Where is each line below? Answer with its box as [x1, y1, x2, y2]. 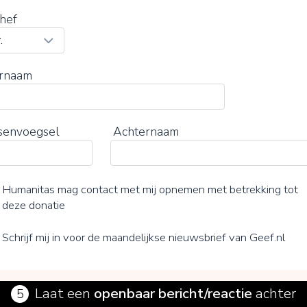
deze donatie [2, 197, 66, 214]
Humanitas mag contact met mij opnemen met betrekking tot [2, 182, 299, 198]
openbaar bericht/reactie [93, 283, 252, 303]
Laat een [34, 283, 94, 303]
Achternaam [113, 123, 180, 140]
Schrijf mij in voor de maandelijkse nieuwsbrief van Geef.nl [2, 229, 286, 245]
